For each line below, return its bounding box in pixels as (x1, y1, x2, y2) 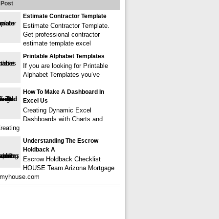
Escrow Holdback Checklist (23, 155, 101, 163)
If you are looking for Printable (23, 62, 108, 69)
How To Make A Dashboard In (23, 88, 104, 95)
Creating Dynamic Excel (23, 106, 91, 114)
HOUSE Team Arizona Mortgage (23, 164, 114, 172)
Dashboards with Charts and (23, 115, 103, 123)
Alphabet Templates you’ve (23, 70, 100, 78)
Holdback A (23, 146, 55, 153)
